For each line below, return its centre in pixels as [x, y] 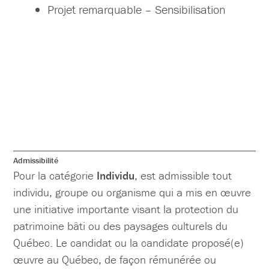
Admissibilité [36, 161]
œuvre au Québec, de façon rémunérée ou [115, 260]
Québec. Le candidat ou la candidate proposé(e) [129, 243]
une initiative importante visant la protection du [126, 209]
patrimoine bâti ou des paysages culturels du [121, 226]
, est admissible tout [183, 176]
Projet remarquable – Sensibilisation [137, 10]
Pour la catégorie [55, 176]
